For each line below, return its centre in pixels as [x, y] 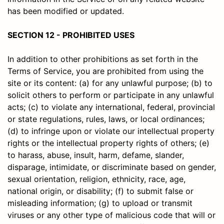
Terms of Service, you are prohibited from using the [105, 71]
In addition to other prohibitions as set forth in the [103, 59]
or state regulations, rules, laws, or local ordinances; [106, 119]
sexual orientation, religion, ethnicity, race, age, [96, 179]
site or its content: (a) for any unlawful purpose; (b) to [110, 83]
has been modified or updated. [66, 11]
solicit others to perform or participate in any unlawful [111, 95]
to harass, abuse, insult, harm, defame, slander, [96, 155]
